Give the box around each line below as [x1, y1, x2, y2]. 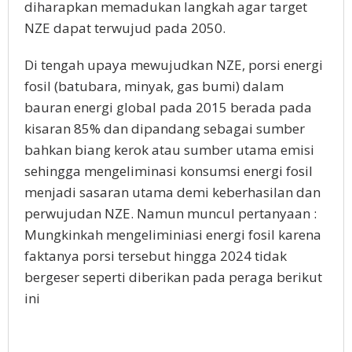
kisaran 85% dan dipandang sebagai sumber [24, 119, 305, 137]
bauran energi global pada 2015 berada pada [24, 98, 312, 116]
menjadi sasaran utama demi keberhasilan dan [24, 183, 321, 201]
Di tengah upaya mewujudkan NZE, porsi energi [24, 56, 323, 74]
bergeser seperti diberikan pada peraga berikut [24, 268, 322, 286]
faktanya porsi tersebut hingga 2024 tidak [24, 247, 287, 265]
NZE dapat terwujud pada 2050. [24, 19, 225, 37]
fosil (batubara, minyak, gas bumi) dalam [24, 77, 284, 95]
